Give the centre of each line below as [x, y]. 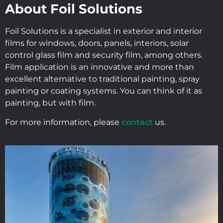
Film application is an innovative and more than [100, 67]
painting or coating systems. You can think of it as [104, 91]
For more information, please [63, 122]
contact [137, 122]
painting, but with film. [50, 103]
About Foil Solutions [74, 9]
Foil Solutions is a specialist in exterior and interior [104, 31]
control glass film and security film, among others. [104, 55]
